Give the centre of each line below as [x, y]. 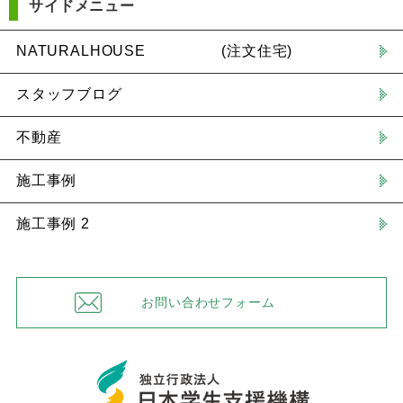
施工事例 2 [53, 224]
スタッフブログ [69, 94]
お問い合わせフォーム [208, 303]
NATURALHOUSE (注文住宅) [154, 51]
